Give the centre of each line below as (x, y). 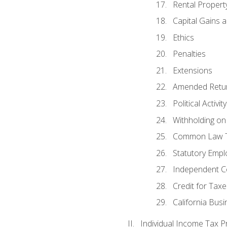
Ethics (183, 37)
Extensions (192, 70)
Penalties (189, 54)
